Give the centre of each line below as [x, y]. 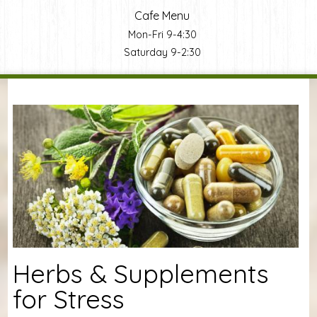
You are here [71, 106]
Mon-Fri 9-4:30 [162, 34]
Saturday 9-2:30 [162, 52]
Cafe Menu [162, 15]
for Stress [68, 299]
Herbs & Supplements [140, 274]
